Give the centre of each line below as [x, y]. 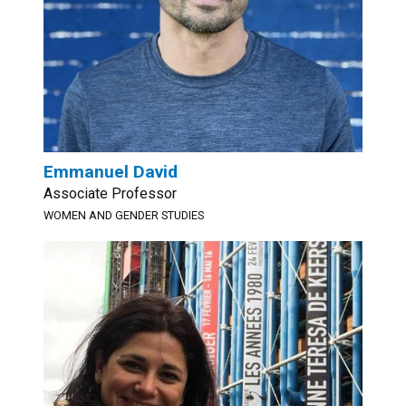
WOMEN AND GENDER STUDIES [124, 215]
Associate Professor [110, 193]
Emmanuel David [111, 172]
